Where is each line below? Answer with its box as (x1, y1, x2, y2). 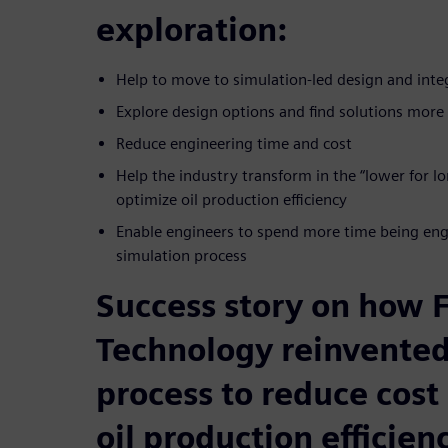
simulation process (116, 245, 247, 265)
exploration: (96, 9, 287, 49)
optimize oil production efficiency (116, 189, 347, 209)
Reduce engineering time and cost (116, 133, 352, 153)
